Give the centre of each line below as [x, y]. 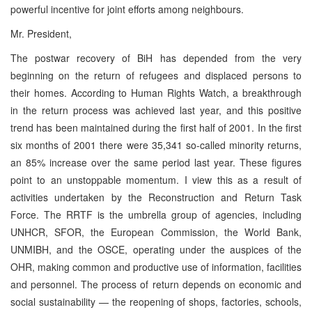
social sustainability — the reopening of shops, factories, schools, [156, 301]
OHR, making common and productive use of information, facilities [156, 266]
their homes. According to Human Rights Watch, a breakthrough [156, 92]
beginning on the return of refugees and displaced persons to [156, 75]
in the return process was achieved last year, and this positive [156, 110]
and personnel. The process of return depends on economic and [156, 284]
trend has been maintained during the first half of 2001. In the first [156, 127]
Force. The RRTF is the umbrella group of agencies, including [156, 214]
